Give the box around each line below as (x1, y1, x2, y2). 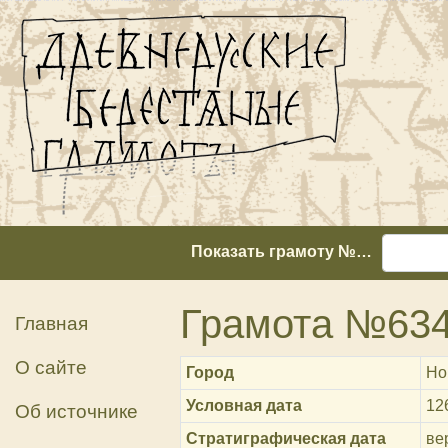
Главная (15, 313, 88, 334)
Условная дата (186, 397, 303, 414)
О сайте (15, 357, 87, 378)
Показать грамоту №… (191, 243, 372, 261)
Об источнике (15, 401, 138, 422)
